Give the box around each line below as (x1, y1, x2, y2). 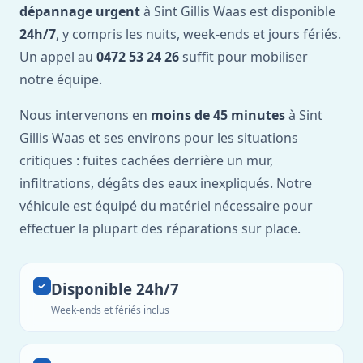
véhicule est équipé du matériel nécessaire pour (19, 197, 313, 215)
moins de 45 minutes (151, 106, 285, 124)
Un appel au (19, 48, 96, 66)
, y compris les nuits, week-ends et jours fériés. (56, 25, 341, 43)
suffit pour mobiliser (179, 48, 308, 66)
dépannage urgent (19, 2, 140, 20)
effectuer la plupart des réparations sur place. (19, 220, 301, 237)
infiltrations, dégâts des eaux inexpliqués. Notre (19, 174, 312, 192)
